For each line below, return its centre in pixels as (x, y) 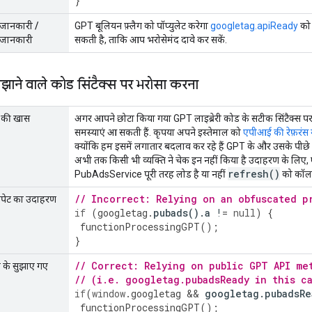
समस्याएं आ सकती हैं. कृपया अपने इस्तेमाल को (159, 132)
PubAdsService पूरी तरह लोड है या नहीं (151, 174)
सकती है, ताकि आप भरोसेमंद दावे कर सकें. (151, 39)
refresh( (251, 173)
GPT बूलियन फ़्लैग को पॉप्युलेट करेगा (142, 25)
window (109, 293)
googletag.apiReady (254, 25)
